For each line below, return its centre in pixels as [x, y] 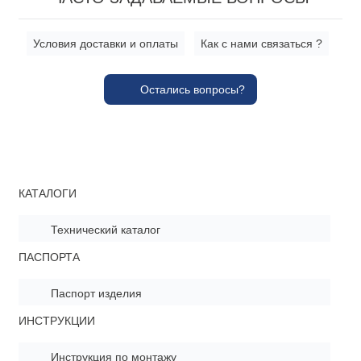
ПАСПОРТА [49, 257]
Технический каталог [106, 230]
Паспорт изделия [96, 293]
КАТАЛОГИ [48, 193]
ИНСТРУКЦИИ [57, 321]
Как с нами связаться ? [261, 44]
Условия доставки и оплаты [105, 44]
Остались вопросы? [193, 89]
